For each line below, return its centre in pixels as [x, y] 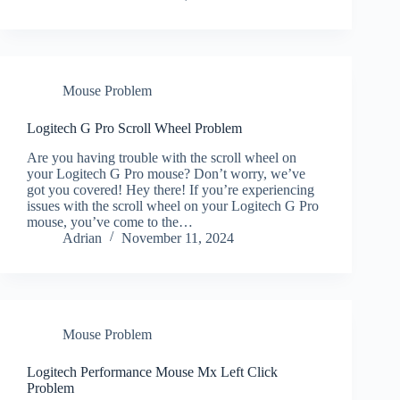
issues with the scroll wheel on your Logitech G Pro [173, 205]
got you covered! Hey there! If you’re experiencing [171, 189]
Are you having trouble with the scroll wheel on [162, 157]
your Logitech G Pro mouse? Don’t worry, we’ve [166, 173]
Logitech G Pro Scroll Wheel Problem [134, 128]
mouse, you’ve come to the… [110, 221]
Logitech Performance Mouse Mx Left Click [152, 371]
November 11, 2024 [178, 237]
